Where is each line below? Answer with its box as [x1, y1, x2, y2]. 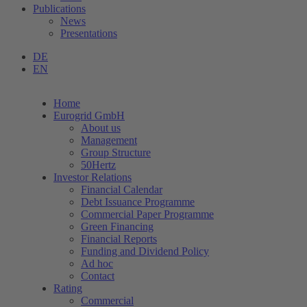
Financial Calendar [81, 184, 162, 195]
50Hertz [81, 159, 116, 171]
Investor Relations [53, 171, 132, 183]
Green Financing [81, 221, 153, 232]
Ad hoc [81, 258, 113, 269]
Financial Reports [81, 233, 157, 245]
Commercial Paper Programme [81, 208, 214, 220]
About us [81, 122, 121, 134]
